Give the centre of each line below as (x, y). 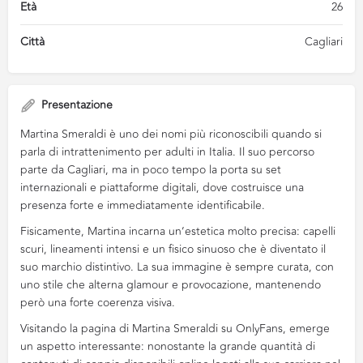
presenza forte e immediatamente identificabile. (143, 205)
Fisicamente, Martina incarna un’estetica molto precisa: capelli (178, 231)
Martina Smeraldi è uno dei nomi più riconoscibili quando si (171, 134)
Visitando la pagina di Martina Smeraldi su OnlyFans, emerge (175, 329)
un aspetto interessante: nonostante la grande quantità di (168, 346)
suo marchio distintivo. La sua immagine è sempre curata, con (177, 267)
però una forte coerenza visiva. (98, 303)
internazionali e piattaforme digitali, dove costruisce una (162, 188)
